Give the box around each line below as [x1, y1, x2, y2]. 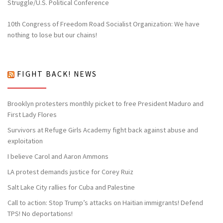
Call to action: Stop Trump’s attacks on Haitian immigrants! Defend [7, 198, 203, 207]
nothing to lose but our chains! [7, 30, 97, 39]
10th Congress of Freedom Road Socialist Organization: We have [7, 19, 200, 28]
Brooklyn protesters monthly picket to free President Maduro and [7, 99, 204, 109]
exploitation [7, 136, 43, 146]
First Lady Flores [7, 110, 57, 119]
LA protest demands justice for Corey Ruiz [7, 167, 133, 176]
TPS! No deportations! [7, 209, 73, 218]
